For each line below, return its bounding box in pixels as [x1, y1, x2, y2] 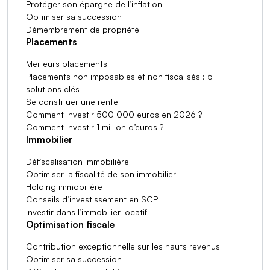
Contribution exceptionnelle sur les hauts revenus [26, 241, 220, 251]
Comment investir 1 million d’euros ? [26, 122, 163, 132]
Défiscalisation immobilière [26, 156, 129, 166]
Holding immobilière [26, 181, 102, 192]
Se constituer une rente [26, 96, 118, 107]
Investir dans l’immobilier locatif [26, 207, 147, 217]
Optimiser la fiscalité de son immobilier [26, 169, 176, 179]
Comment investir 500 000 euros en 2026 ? [26, 109, 202, 119]
